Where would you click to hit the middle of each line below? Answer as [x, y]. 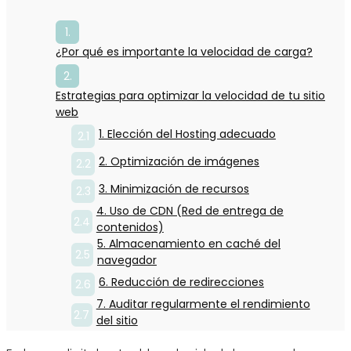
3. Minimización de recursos [174, 189]
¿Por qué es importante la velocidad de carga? [184, 52]
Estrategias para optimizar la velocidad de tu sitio [190, 96]
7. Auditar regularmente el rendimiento [203, 304]
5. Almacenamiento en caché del [189, 244]
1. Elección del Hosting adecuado [187, 134]
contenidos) [130, 228]
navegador [127, 261]
